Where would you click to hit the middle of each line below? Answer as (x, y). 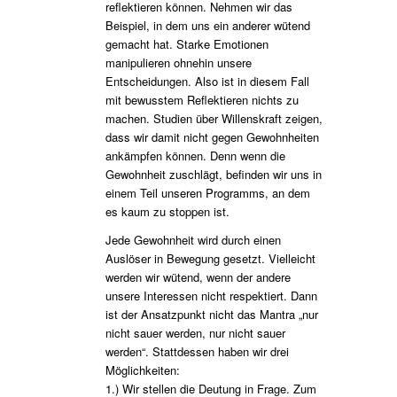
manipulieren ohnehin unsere (178, 62)
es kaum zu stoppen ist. (167, 211)
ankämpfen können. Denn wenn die (195, 155)
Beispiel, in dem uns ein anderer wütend (207, 25)
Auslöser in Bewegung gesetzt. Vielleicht (210, 259)
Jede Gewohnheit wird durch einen (193, 240)
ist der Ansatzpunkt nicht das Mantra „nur (211, 315)
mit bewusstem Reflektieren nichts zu (202, 99)
